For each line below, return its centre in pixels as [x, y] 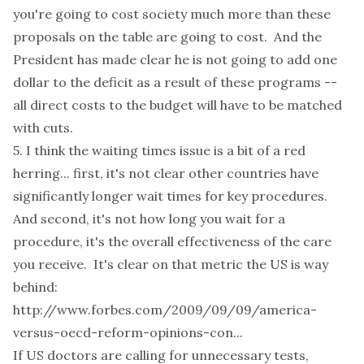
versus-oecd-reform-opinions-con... [128, 332]
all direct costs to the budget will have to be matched [178, 105]
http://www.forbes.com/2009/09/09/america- [165, 310]
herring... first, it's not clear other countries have [166, 173]
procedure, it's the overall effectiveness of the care [172, 241]
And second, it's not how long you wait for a [149, 219]
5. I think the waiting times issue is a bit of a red [159, 150]
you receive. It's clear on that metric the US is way [171, 264]
